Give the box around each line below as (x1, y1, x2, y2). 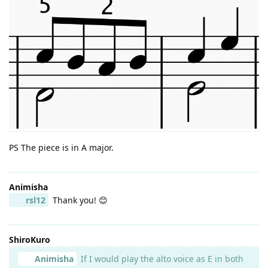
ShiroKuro (9, 233, 50, 245)
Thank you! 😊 (50, 194, 108, 206)
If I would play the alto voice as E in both (78, 252, 243, 264)
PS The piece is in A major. (9, 141, 114, 153)
